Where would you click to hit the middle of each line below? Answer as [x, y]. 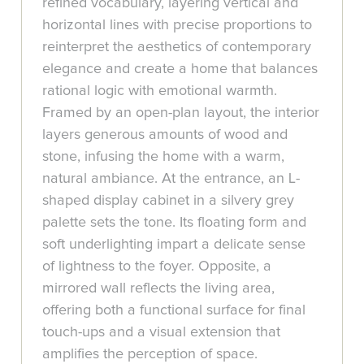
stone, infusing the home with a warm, [164, 156]
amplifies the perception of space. [150, 354]
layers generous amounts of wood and [165, 134]
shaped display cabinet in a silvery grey [169, 200]
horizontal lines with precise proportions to [178, 25]
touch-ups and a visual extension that [162, 332]
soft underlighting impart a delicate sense [174, 244]
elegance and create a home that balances [180, 69]
